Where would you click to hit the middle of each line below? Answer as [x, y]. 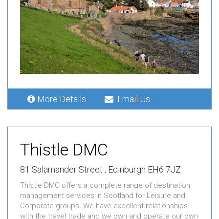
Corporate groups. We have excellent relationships [104, 206]
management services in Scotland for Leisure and [103, 196]
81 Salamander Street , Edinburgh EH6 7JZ [100, 170]
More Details [64, 99]
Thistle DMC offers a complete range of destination [105, 186]
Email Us [132, 99]
